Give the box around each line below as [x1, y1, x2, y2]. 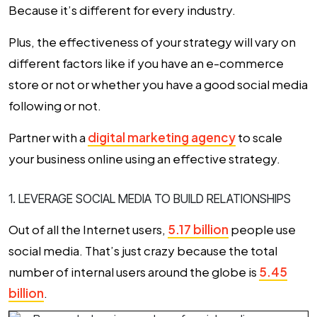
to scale [236, 129, 282, 145]
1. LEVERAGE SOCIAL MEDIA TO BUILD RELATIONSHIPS [8, 192, 291, 206]
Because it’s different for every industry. [8, 2, 236, 18]
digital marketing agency [88, 129, 236, 145]
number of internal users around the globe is [8, 264, 259, 279]
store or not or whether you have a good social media [8, 76, 308, 92]
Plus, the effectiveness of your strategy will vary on [8, 34, 296, 50]
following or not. [8, 98, 101, 113]
